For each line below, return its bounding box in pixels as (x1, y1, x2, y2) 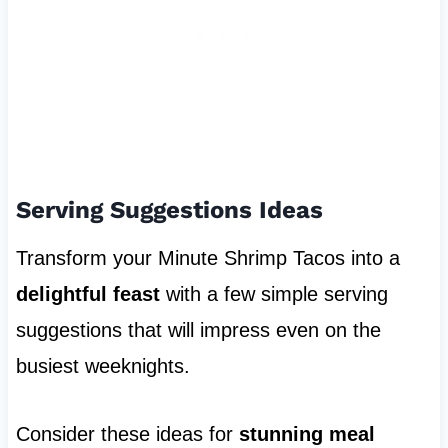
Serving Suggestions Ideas (15, 195, 323, 224)
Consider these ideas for (15, 422, 239, 445)
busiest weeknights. (15, 354, 190, 377)
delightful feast (15, 282, 160, 305)
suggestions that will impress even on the (15, 318, 381, 341)
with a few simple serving (159, 282, 388, 305)
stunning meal (238, 422, 375, 445)
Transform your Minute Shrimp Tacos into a (15, 246, 400, 269)
